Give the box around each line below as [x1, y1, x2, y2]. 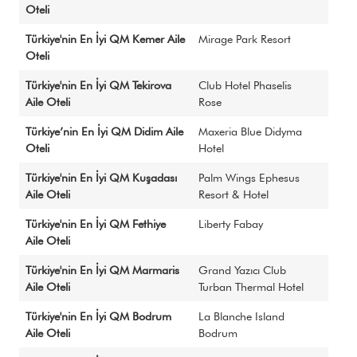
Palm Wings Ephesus [198, 171, 300, 184]
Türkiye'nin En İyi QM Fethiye [25, 217, 166, 230]
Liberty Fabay [198, 217, 263, 230]
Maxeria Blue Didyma [198, 124, 302, 138]
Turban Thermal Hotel [198, 280, 304, 293]
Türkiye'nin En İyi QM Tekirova [25, 78, 171, 92]
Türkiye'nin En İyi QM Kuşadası [25, 171, 177, 184]
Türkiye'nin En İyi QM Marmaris [25, 263, 179, 277]
